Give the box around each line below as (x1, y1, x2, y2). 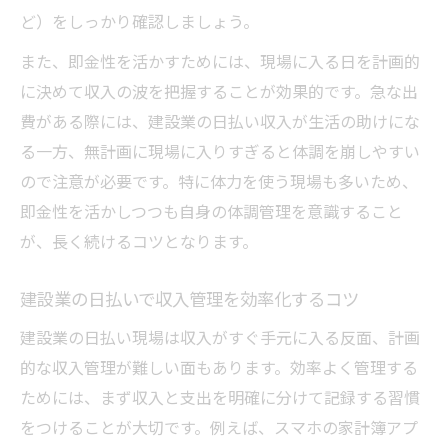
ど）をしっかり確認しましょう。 (20, 9, 259, 34)
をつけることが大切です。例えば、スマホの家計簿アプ (20, 415, 418, 440)
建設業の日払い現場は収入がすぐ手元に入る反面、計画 (20, 325, 420, 350)
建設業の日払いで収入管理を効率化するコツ (20, 286, 359, 312)
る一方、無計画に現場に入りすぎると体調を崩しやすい (20, 139, 420, 164)
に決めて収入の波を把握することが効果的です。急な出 (20, 79, 418, 104)
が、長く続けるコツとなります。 (20, 229, 258, 254)
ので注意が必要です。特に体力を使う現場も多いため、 (20, 169, 418, 194)
